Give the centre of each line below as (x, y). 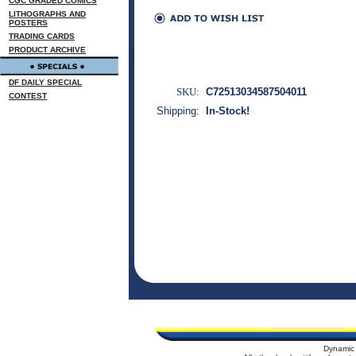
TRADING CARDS (42, 36)
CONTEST (28, 96)
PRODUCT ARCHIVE (47, 50)
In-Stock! (228, 111)
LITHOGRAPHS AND (47, 14)
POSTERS (28, 23)
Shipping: (178, 111)
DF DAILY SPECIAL (45, 82)
